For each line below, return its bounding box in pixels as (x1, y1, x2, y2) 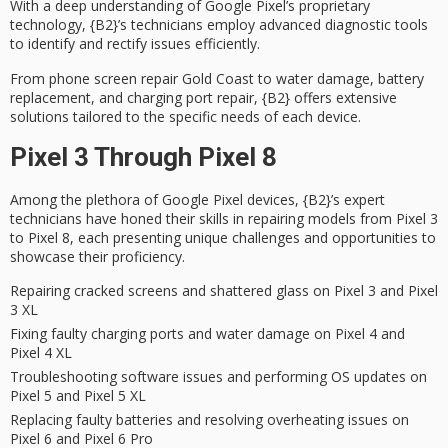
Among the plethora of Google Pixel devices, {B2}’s (10, 190, 344, 210)
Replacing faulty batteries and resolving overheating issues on (10, 410, 409, 430)
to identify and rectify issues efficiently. (10, 34, 260, 54)
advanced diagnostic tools (259, 15, 428, 35)
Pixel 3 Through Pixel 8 (10, 142, 277, 173)
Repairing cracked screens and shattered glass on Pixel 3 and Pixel (10, 281, 438, 301)
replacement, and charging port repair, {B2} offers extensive (10, 87, 397, 107)
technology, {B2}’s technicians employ (10, 15, 259, 35)
